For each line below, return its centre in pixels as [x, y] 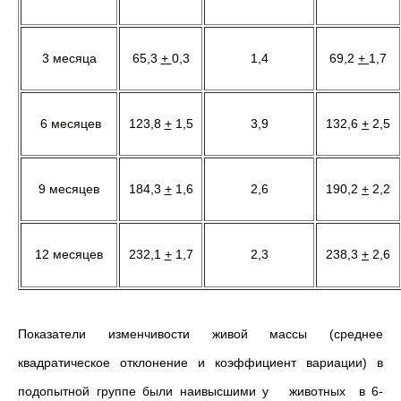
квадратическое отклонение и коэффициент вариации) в [200, 363]
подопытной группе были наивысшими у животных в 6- [200, 391]
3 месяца [69, 58]
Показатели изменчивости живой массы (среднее [200, 334]
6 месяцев [69, 124]
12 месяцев [69, 254]
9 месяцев [69, 189]
